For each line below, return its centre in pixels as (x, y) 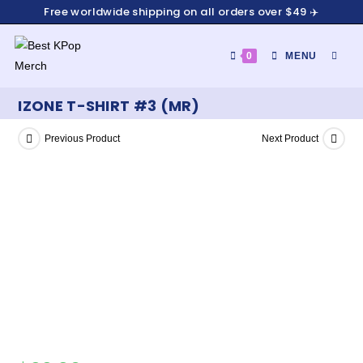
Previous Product (83, 138)
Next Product (290, 138)
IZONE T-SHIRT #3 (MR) (109, 106)
